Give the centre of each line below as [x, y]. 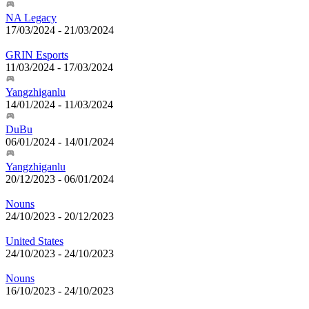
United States [34, 241]
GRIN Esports [37, 55]
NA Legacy [31, 18]
